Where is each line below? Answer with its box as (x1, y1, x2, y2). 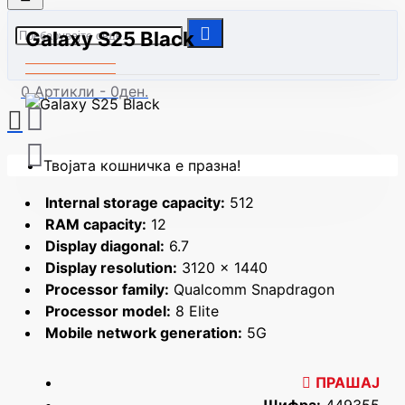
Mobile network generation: (45, 324, 242, 342)
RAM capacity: (45, 215, 146, 233)
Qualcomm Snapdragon (169, 280, 334, 298)
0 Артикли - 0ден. (21, 82, 148, 100)
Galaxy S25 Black (25, 27, 194, 51)
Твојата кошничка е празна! (43, 156, 240, 174)
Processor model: (45, 302, 171, 320)
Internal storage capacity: (45, 193, 225, 212)
